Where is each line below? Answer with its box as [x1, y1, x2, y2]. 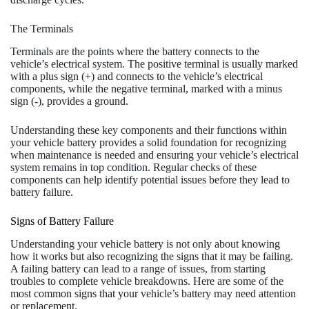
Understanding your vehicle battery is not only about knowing [10, 237, 280, 250]
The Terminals [10, 23, 73, 35]
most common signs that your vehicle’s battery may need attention [10, 287, 296, 299]
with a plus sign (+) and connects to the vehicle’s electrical [10, 70, 263, 83]
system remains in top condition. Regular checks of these [10, 161, 257, 174]
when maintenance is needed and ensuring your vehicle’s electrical [10, 149, 299, 161]
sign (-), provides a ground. [10, 95, 128, 108]
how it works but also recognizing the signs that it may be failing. [10, 250, 293, 262]
